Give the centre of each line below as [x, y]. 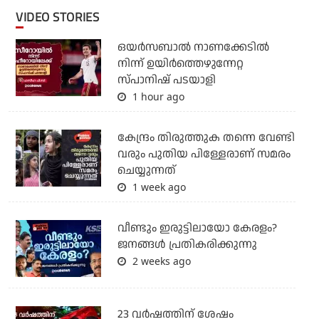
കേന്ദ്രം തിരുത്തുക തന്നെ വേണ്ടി [206, 138]
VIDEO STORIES [61, 17]
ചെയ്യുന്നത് [146, 171]
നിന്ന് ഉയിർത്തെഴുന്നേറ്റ [180, 64]
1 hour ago [157, 97]
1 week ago [157, 187]
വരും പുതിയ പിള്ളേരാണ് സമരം [204, 155]
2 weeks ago [160, 261]
